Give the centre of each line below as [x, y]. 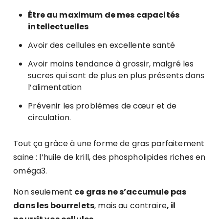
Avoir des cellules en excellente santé [101, 45]
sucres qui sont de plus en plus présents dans [116, 76]
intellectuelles [58, 27]
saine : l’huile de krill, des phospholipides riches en [109, 157]
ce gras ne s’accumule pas [131, 192]
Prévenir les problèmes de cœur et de [102, 106]
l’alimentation [55, 88]
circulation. [52, 118]
